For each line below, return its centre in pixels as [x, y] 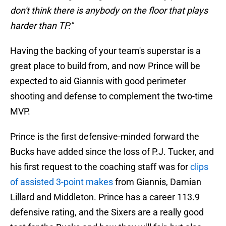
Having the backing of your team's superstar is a [105, 51]
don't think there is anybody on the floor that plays [109, 11]
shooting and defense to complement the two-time [111, 96]
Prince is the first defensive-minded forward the [105, 137]
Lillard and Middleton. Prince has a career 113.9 [105, 197]
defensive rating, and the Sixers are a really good [107, 212]
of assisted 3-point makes [62, 182]
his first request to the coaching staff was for [100, 167]
